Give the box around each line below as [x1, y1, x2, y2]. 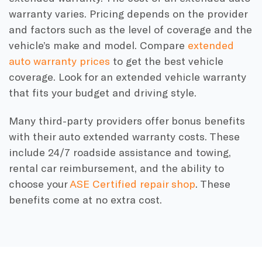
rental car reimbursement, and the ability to [9, 161, 224, 175]
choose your [9, 177, 70, 191]
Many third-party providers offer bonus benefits [9, 114, 245, 127]
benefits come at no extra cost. [9, 193, 162, 206]
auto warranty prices [9, 54, 110, 67]
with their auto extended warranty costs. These [9, 130, 240, 143]
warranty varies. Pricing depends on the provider [9, 6, 247, 20]
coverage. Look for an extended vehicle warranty [9, 70, 246, 83]
